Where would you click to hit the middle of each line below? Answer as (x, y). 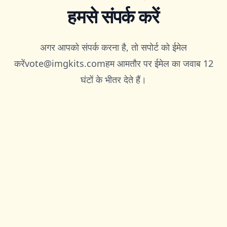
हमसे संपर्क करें (113, 16)
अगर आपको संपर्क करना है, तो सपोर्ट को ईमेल (113, 47)
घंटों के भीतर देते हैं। (113, 79)
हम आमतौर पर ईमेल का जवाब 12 (159, 63)
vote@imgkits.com (65, 63)
